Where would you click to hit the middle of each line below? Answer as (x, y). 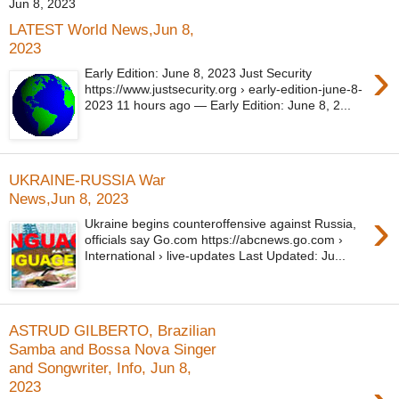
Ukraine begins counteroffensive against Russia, (221, 224)
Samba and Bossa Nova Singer (113, 349)
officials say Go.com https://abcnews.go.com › (214, 240)
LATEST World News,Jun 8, (102, 29)
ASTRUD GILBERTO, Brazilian (112, 330)
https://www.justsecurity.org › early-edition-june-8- (224, 90)
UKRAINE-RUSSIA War (87, 179)
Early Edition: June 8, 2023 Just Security (199, 73)
